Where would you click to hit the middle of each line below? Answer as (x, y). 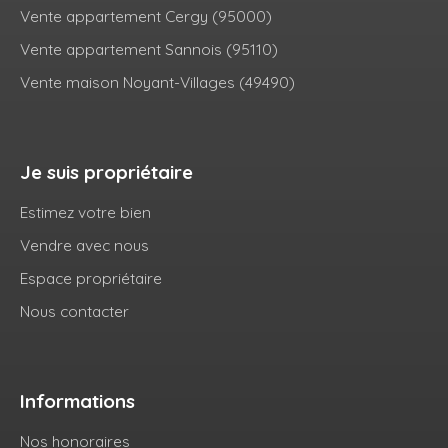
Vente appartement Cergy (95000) (146, 16)
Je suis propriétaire (106, 172)
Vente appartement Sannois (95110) (149, 49)
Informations (77, 401)
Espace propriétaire (91, 278)
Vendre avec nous (84, 245)
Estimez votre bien (85, 212)
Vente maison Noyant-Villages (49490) (157, 82)
